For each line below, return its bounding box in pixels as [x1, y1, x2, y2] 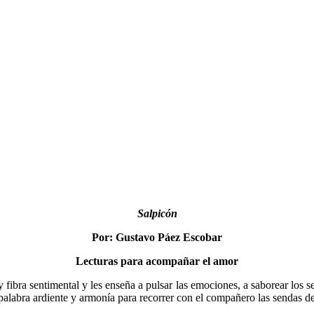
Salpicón [137, 207, 177, 219]
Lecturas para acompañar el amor [76, 254, 238, 267]
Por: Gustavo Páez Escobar [92, 231, 222, 243]
